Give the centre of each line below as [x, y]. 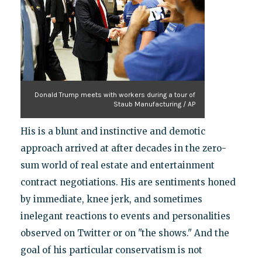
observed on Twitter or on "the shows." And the [125, 233]
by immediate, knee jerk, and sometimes [111, 199]
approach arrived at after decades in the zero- [123, 148]
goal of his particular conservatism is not [111, 250]
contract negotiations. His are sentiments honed [128, 182]
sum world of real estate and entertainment [117, 165]
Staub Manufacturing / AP [154, 104]
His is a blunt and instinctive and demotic [113, 131]
